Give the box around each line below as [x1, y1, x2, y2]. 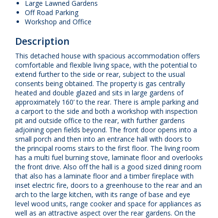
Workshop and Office [25, 17, 91, 26]
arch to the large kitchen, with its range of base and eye [15, 189, 190, 199]
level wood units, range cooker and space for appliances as [15, 199, 201, 208]
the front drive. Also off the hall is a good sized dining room [15, 162, 201, 171]
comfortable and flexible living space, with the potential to [15, 60, 197, 70]
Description [15, 34, 70, 48]
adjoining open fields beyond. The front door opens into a [15, 125, 197, 134]
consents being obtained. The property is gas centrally [15, 78, 185, 88]
